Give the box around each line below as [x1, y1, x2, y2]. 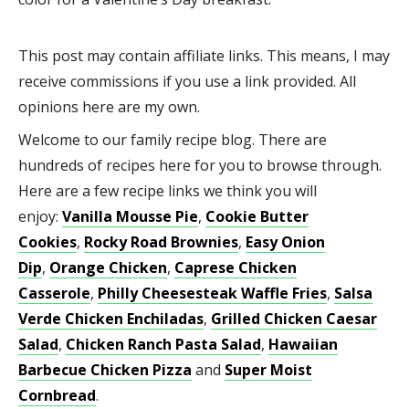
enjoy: [18, 205, 62, 226]
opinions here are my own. [18, 96, 200, 117]
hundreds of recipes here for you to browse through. [18, 154, 382, 175]
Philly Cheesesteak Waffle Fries [98, 282, 327, 303]
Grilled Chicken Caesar [211, 308, 377, 329]
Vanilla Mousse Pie [62, 205, 198, 226]
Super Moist [225, 359, 312, 380]
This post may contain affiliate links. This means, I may [18, 45, 390, 66]
